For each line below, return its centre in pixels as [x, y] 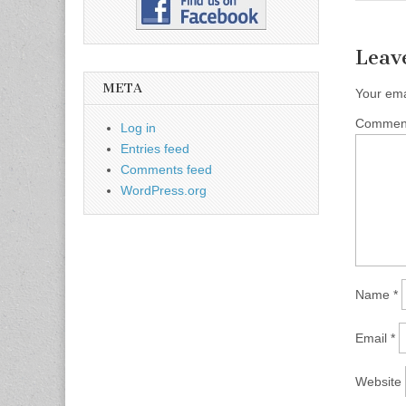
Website [378, 382]
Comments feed [166, 170]
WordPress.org [164, 191]
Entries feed [155, 149]
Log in [138, 128]
